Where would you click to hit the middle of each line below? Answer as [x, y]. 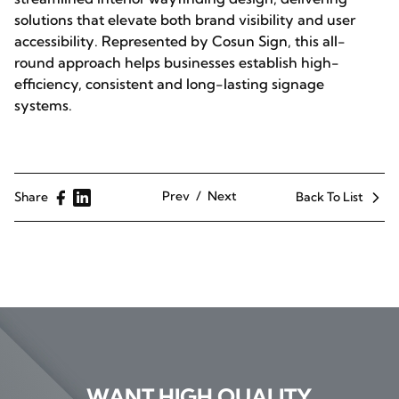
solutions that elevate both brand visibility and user [185, 20]
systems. [43, 105]
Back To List [330, 197]
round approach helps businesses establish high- [177, 62]
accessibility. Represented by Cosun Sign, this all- [180, 41]
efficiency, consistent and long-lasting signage [169, 84]
